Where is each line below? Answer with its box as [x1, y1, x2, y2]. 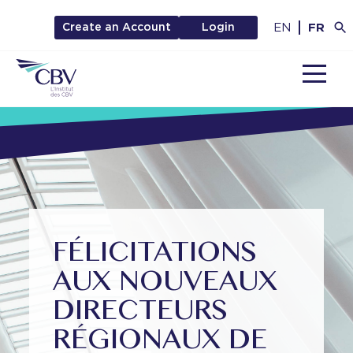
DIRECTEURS [53, 295, 229, 329]
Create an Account [62, 20, 171, 33]
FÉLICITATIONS [53, 237, 258, 271]
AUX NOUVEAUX [53, 266, 278, 300]
